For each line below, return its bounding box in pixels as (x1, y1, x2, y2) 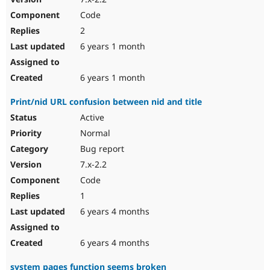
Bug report (78, 143, 124, 155)
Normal (78, 127, 110, 139)
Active (78, 111, 104, 124)
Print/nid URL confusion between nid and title (10, 96, 202, 108)
